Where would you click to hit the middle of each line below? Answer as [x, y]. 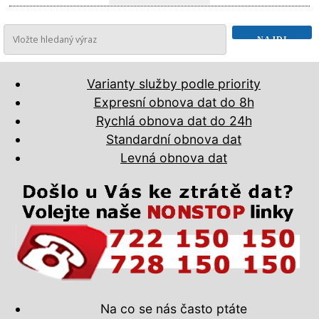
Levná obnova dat [174, 157]
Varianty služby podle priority [174, 83]
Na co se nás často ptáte [174, 309]
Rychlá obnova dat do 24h [174, 120]
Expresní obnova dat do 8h [174, 102]
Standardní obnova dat [174, 139]
